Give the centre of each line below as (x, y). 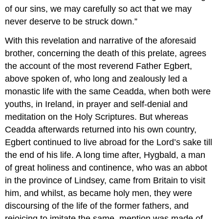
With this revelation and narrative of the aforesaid (101, 40)
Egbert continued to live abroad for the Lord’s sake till (109, 142)
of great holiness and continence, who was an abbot (106, 167)
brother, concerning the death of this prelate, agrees (106, 53)
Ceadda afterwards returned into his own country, (101, 129)
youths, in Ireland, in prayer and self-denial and (97, 104)
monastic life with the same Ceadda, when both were (108, 91)
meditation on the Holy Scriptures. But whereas (97, 117)
